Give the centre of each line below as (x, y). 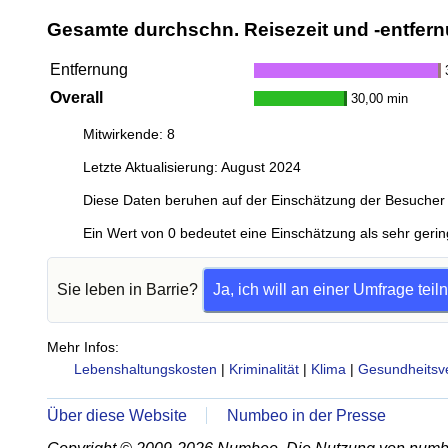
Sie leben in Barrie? (129, 290)
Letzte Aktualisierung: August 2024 (192, 167)
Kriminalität (263, 369)
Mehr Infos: (83, 347)
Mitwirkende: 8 (129, 134)
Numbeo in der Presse (307, 416)
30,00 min (379, 99)
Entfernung (89, 70)
